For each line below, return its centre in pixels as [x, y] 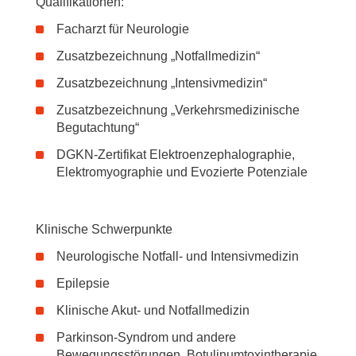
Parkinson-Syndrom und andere [146, 337]
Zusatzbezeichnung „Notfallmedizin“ [158, 56]
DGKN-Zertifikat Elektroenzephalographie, [176, 155]
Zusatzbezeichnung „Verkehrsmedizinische [178, 110]
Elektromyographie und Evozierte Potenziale [182, 172]
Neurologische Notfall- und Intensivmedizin [178, 256]
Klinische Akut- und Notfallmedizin [153, 310]
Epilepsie [83, 283]
